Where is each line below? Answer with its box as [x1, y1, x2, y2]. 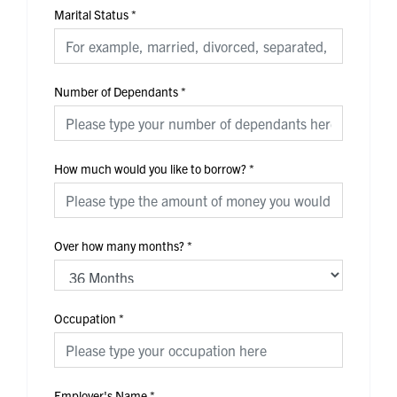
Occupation [54, 309, 116, 326]
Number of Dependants [54, 82, 178, 99]
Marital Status [54, 5, 128, 22]
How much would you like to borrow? [54, 160, 246, 176]
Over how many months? [54, 237, 184, 253]
